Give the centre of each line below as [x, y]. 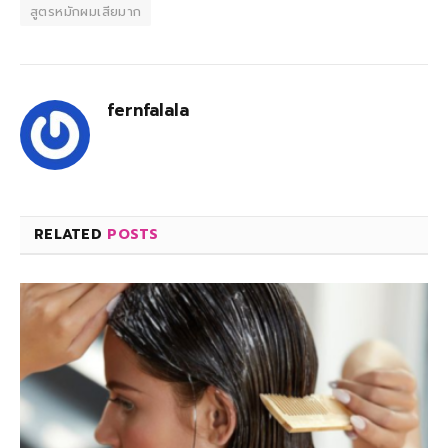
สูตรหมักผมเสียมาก [86, 12]
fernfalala [148, 110]
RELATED [71, 235]
